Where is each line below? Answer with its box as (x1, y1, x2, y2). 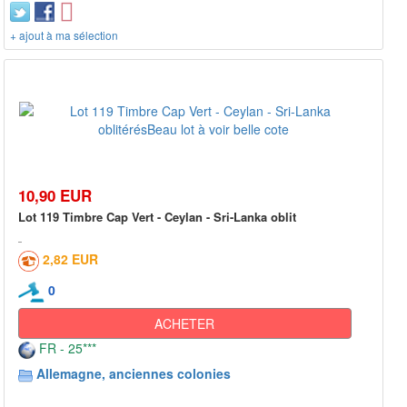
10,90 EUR (18, 184, 92, 207)
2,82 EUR (43, 250, 98, 269)
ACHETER (154, 314, 215, 333)
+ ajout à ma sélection (10, 27, 118, 44)
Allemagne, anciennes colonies (36, 364, 231, 383)
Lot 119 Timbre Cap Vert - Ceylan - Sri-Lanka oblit (18, 208, 296, 226)
